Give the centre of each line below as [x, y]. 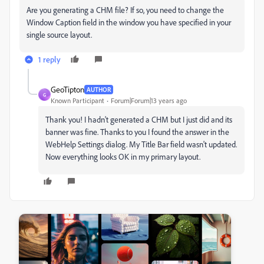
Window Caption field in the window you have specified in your [129, 22]
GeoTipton [67, 89]
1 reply [49, 59]
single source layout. [59, 34]
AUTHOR [99, 89]
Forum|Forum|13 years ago [149, 100]
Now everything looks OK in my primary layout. [123, 156]
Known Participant [77, 100]
